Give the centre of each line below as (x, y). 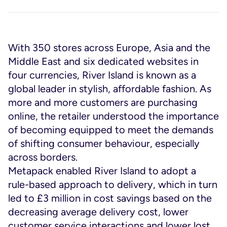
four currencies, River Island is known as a (102, 75)
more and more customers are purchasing (103, 102)
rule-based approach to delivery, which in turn (113, 184)
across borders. (43, 157)
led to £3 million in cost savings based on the (110, 198)
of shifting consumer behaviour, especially (104, 143)
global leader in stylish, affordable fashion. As (110, 89)
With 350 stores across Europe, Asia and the (109, 48)
